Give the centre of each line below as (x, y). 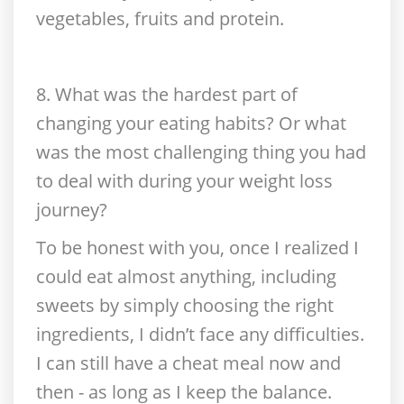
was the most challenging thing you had (201, 152)
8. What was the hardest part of (167, 94)
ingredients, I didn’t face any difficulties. (200, 334)
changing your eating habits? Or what (191, 123)
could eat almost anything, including (186, 276)
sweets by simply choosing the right (185, 305)
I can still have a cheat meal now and (188, 363)
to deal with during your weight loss (184, 181)
